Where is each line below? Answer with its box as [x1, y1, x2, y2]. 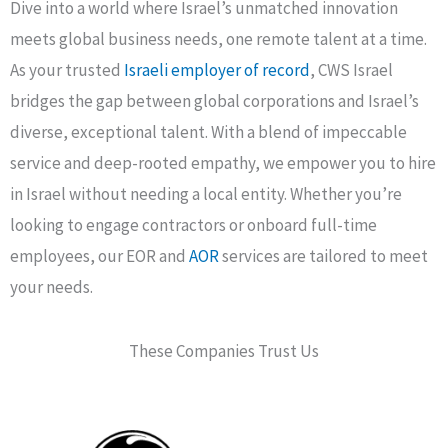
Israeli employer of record [124, 59, 310, 81]
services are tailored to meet [219, 245, 428, 267]
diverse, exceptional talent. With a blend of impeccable [10, 121, 407, 143]
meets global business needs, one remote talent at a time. [10, 28, 427, 50]
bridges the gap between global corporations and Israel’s [10, 90, 419, 112]
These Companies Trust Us [129, 340, 319, 362]
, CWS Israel [310, 59, 393, 81]
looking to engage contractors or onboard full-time [10, 214, 377, 236]
